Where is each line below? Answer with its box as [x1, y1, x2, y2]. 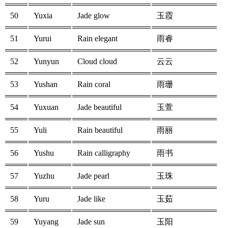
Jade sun [77, 217, 105, 226]
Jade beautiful [77, 103, 122, 112]
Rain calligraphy [77, 149, 130, 158]
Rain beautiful [77, 126, 123, 135]
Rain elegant [77, 34, 118, 43]
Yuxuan [34, 103, 59, 112]
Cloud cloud [77, 57, 117, 66]
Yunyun [34, 57, 59, 66]
